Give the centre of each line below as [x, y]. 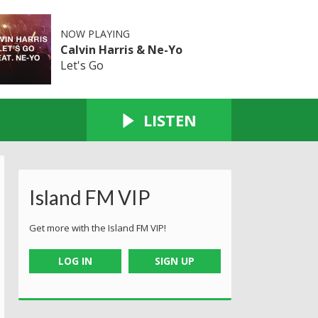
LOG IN [75, 261]
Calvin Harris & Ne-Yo [121, 49]
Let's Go [82, 65]
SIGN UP [175, 261]
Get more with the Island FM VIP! [98, 227]
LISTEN [170, 120]
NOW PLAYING [95, 33]
